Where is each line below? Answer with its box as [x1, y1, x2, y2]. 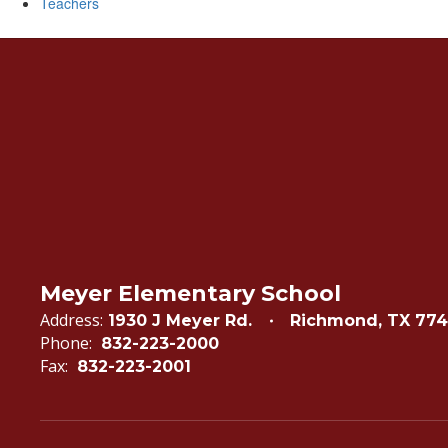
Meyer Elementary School [40, 280, 341, 307]
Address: [40, 309, 103, 331]
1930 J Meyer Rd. [108, 311, 252, 330]
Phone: [40, 332, 92, 354]
